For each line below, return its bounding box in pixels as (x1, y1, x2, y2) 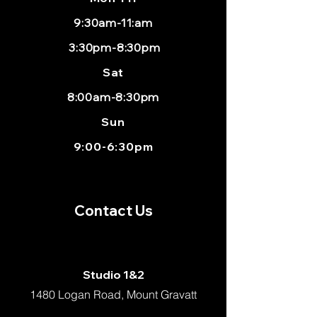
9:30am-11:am (74, 16, 153, 30)
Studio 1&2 (82, 267, 144, 282)
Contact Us (74, 202, 153, 219)
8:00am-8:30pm (67, 90, 160, 104)
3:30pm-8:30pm (66, 40, 161, 54)
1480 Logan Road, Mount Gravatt (30, 287, 197, 301)
